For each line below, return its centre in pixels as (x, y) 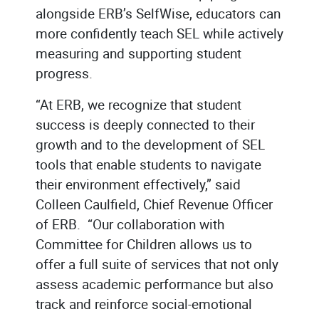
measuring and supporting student (138, 53)
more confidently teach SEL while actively (159, 33)
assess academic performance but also (155, 284)
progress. (66, 73)
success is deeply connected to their (145, 124)
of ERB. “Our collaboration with (130, 224)
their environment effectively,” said (138, 184)
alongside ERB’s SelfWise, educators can (158, 13)
